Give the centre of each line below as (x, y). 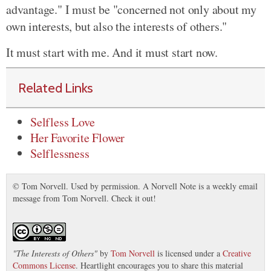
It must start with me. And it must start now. (112, 52)
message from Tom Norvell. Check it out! (84, 198)
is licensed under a (189, 253)
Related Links (56, 87)
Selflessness (60, 153)
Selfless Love (63, 122)
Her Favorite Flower (78, 137)
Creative (237, 253)
